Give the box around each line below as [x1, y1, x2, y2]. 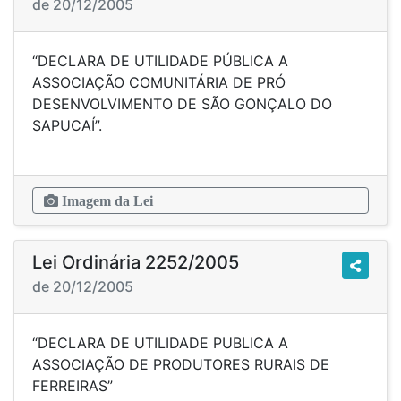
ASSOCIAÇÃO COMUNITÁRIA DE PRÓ [32, 73, 286, 91]
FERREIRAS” [32, 377, 368, 395]
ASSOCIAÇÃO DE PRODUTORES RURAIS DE [32, 355, 329, 373]
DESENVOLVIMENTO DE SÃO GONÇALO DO [32, 95, 332, 113]
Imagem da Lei [58, 193, 153, 208]
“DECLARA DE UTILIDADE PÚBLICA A [32, 52, 288, 70]
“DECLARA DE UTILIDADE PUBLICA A [32, 334, 288, 352]
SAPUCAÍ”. [32, 116, 366, 134]
